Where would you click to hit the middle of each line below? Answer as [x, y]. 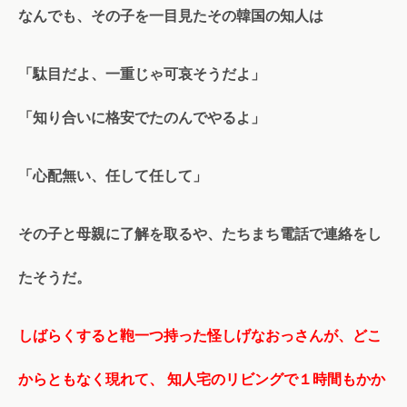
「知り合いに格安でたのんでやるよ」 [142, 118]
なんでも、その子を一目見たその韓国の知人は [171, 16]
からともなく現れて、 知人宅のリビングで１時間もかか [202, 380]
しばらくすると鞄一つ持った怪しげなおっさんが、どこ [200, 336]
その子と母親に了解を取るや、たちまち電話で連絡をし [200, 234]
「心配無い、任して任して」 [113, 176]
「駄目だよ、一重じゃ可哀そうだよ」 [142, 74]
